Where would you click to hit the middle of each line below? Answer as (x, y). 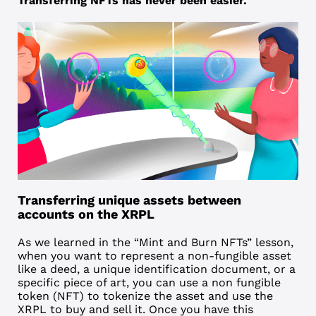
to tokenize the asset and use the (178, 296)
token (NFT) (50, 296)
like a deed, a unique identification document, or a (156, 269)
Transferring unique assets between (129, 200)
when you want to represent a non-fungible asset (154, 255)
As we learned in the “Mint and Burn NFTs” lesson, (155, 242)
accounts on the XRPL (86, 214)
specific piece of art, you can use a (114, 282)
